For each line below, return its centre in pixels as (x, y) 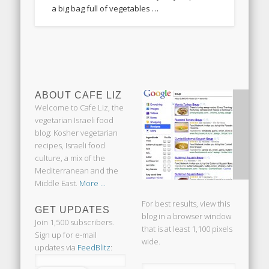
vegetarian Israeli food (74, 120)
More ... (93, 183)
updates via (56, 248)
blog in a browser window (187, 216)
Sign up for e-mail (66, 235)
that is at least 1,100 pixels (187, 229)
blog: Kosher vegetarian (77, 133)
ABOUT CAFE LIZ (79, 95)
